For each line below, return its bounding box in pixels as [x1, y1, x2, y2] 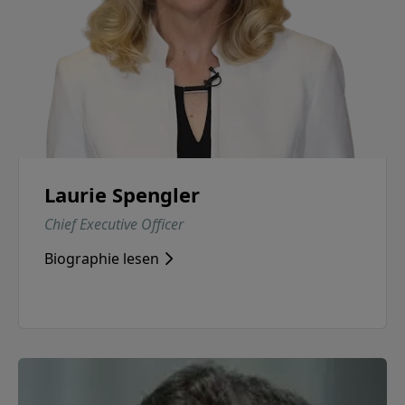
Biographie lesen [44, 249, 159, 269]
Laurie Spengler [44, 181, 200, 209]
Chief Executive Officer [44, 214, 184, 235]
